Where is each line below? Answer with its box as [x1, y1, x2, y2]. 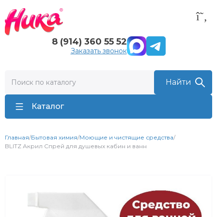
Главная [5, 134, 29, 141]
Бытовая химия [31, 134, 77, 141]
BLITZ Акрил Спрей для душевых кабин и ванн [5, 142, 147, 150]
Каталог [31, 102, 64, 111]
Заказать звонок [70, 46, 127, 55]
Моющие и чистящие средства [79, 134, 173, 141]
